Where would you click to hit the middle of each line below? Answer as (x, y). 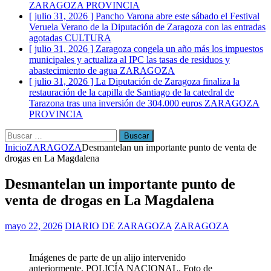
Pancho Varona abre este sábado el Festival (178, 16)
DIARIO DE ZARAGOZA (118, 226)
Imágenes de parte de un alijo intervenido (107, 257)
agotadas (47, 38)
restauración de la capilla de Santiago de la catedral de (132, 92)
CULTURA (88, 38)
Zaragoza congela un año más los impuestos (179, 49)
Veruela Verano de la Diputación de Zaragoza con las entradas (147, 27)
